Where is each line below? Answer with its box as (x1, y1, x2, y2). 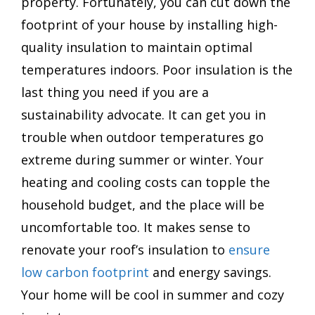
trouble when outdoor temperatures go (21, 129, 264, 146)
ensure (229, 241, 270, 259)
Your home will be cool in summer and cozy (21, 286, 284, 304)
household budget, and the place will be (21, 196, 264, 214)
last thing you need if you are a (21, 84, 209, 101)
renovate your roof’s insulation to (21, 241, 229, 259)
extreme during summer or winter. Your (21, 151, 264, 169)
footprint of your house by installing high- (21, 16, 278, 34)
